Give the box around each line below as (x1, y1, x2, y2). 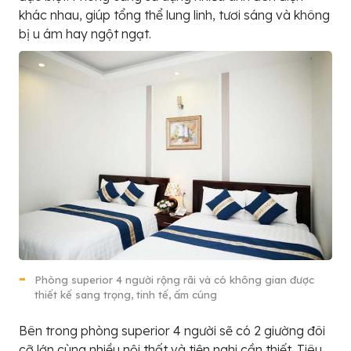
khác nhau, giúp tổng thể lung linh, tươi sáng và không (19, 6, 330, 23)
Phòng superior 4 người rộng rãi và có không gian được (34, 273, 314, 286)
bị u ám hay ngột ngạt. (19, 25, 151, 42)
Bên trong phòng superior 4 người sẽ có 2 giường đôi (19, 322, 325, 338)
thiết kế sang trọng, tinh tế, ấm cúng (34, 288, 217, 301)
